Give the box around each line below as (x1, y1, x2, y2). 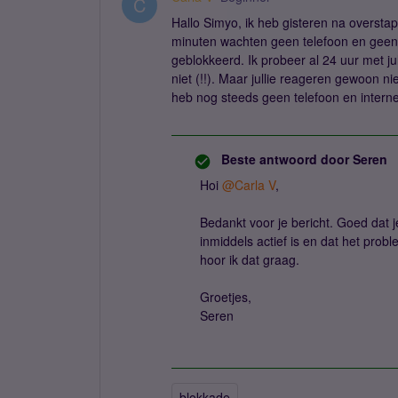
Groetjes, (200, 288, 251, 306)
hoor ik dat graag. (200, 251, 299, 268)
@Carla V (222, 176, 275, 194)
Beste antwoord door (221, 150, 349, 168)
